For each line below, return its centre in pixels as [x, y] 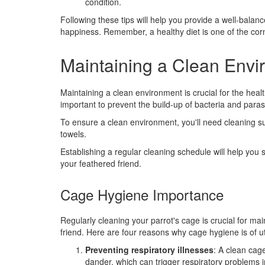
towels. [73, 133]
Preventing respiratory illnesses [149, 249]
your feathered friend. [101, 163]
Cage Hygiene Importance [142, 194]
